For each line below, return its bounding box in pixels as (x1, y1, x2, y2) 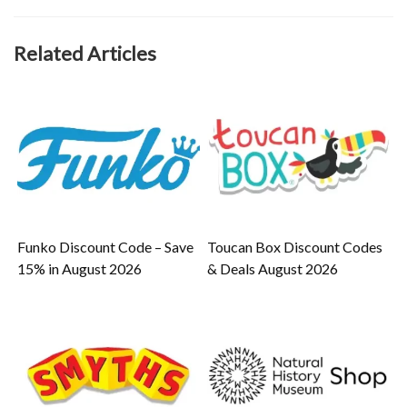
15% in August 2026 (17, 260, 143, 278)
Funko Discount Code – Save (17, 238, 194, 256)
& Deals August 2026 (207, 260, 339, 278)
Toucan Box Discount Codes (207, 238, 383, 256)
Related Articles (14, 41, 156, 65)
